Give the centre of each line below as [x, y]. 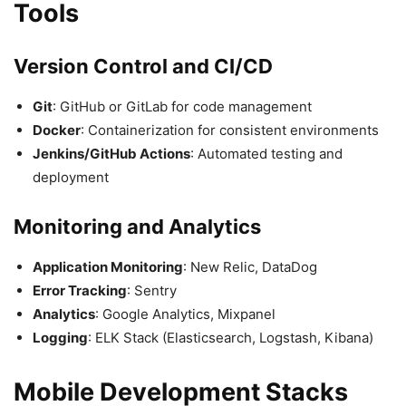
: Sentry [152, 290]
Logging [60, 337]
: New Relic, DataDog [250, 266]
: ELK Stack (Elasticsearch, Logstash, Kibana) [231, 337]
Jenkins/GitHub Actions [111, 153]
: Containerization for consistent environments [230, 130]
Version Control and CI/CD [143, 66]
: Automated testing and [266, 153]
